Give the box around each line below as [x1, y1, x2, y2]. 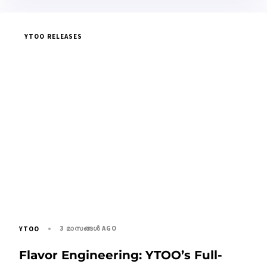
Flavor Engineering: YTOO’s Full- [19, 248, 222, 262]
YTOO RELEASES [24, 32, 83, 41]
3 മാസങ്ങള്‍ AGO [60, 224, 117, 232]
